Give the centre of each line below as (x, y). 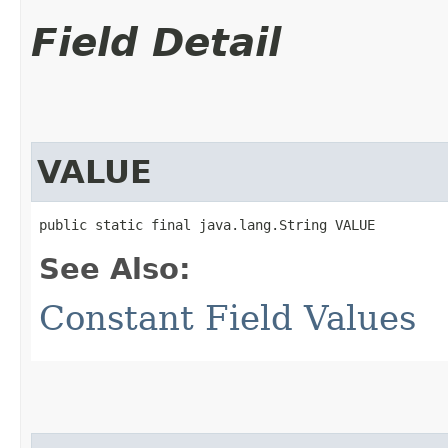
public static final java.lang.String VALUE (207, 224)
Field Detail (156, 42)
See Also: (115, 268)
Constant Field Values (227, 317)
